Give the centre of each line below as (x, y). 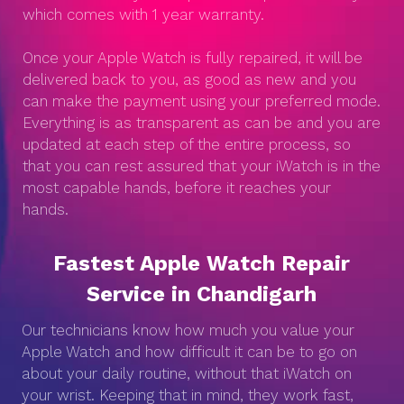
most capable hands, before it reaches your (177, 188)
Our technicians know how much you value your (188, 330)
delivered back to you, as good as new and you (189, 79)
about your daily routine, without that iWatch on (187, 373)
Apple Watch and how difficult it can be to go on (189, 352)
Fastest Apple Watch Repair (201, 263)
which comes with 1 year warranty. (143, 14)
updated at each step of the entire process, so (187, 144)
